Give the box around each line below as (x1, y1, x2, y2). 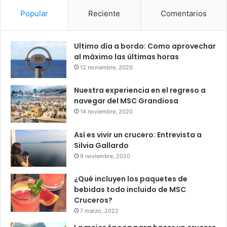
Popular (20, 8, 49, 18)
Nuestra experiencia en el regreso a (74, 85, 206, 96)
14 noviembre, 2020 (80, 108, 133, 116)
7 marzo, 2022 (80, 207, 119, 214)
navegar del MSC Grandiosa (74, 96, 178, 106)
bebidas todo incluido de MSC (74, 184, 186, 195)
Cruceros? (74, 195, 112, 205)
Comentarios (160, 8, 207, 18)
